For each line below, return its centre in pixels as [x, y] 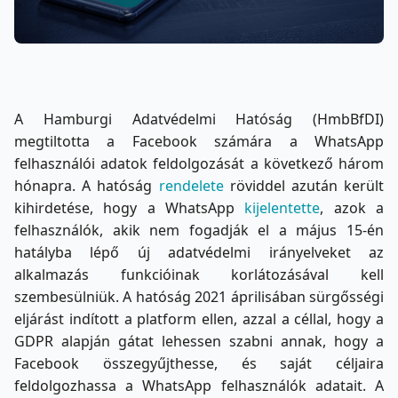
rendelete [191, 186]
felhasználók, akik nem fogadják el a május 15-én [199, 231]
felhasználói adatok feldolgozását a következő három [199, 164]
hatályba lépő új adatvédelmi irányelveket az [199, 253]
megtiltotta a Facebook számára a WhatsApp [199, 142]
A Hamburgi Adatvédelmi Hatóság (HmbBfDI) [199, 119]
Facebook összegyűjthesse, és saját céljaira [199, 364]
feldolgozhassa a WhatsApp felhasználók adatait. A [199, 386]
